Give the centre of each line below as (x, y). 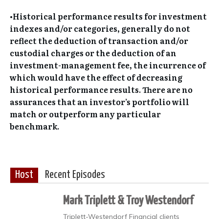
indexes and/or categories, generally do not (100, 28)
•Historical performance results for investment (108, 16)
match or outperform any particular (85, 114)
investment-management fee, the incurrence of (108, 65)
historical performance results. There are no (101, 89)
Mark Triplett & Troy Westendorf (128, 201)
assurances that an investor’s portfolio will (99, 101)
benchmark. (34, 126)
